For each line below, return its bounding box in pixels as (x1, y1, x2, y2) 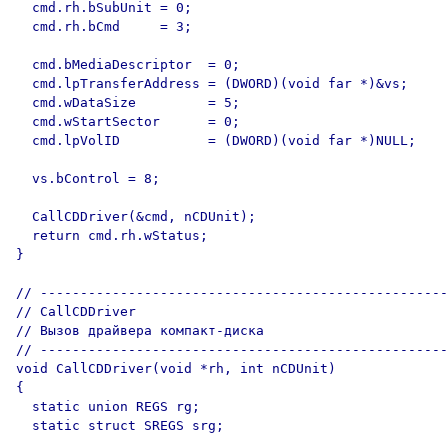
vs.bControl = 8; (16, 171, 160, 186)
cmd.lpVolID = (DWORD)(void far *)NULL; (16, 133, 416, 148)
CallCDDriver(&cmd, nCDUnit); (16, 209, 256, 224)
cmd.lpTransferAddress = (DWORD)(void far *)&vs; (16, 76, 408, 91)
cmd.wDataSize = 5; (16, 95, 240, 110)
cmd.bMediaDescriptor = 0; (16, 57, 240, 72)
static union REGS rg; (16, 399, 200, 414)
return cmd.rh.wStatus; (16, 228, 208, 243)
